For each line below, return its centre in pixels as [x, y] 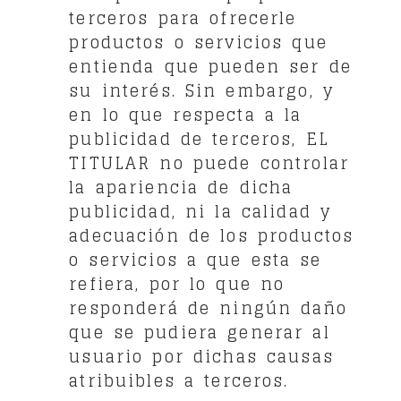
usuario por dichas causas [201, 356]
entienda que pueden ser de [210, 66]
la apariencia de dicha [181, 187]
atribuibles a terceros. [179, 380]
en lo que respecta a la [186, 115]
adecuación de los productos [212, 235]
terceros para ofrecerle [183, 18]
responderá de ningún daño [208, 308]
